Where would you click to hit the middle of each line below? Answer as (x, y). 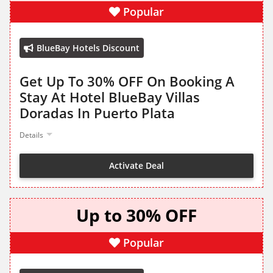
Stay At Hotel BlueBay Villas (110, 97)
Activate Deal (136, 165)
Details (31, 135)
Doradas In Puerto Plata (97, 113)
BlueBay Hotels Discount (88, 48)
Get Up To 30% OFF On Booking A (127, 81)
